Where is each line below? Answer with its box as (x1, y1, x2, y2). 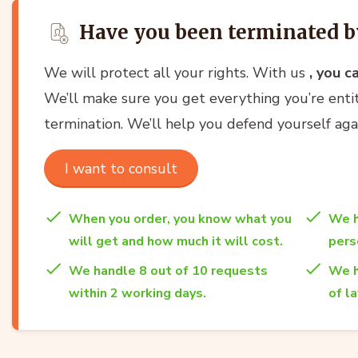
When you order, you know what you (69, 209, 292, 228)
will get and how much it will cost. (69, 232, 283, 250)
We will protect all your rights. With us (44, 62, 309, 82)
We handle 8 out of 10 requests (69, 261, 268, 280)
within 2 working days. (69, 284, 206, 302)
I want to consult (65, 158, 177, 178)
